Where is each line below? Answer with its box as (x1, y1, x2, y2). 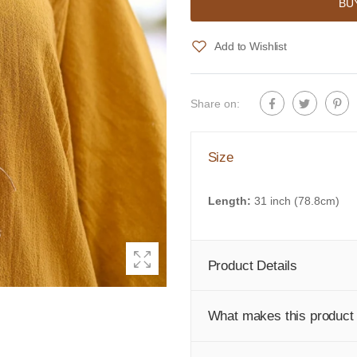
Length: (207, 194, 254, 207)
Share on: (190, 96, 240, 110)
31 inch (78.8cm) (253, 194, 339, 207)
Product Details (207, 257, 298, 273)
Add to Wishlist (214, 40, 287, 53)
